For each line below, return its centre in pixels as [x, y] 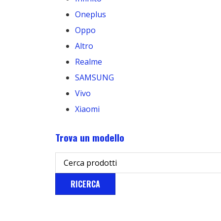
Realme [89, 61]
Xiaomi [87, 109]
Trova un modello [90, 137]
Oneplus [91, 14]
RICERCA [85, 184]
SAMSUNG [94, 77]
